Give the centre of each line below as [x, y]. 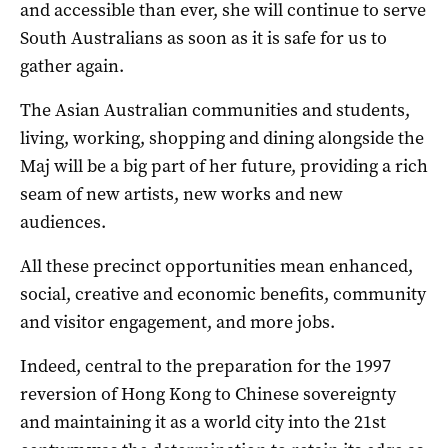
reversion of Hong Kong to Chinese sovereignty [208, 393]
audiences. [63, 221]
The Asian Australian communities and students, [215, 109]
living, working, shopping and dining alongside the [222, 137]
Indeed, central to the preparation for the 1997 [205, 365]
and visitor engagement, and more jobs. [177, 321]
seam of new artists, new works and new [181, 193]
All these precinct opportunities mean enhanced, [216, 265]
